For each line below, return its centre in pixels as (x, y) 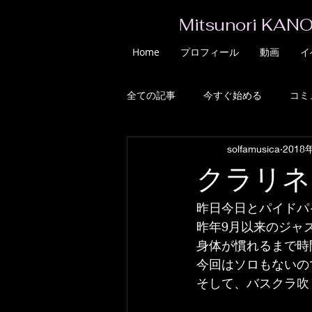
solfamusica (253, 148)
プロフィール (210, 52)
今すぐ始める (233, 95)
